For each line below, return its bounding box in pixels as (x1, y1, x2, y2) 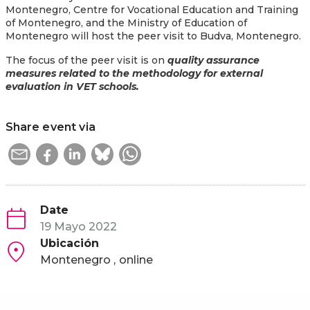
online (118, 253, 153, 266)
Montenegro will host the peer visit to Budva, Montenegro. (5, 29, 301, 42)
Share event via (5, 120, 95, 134)
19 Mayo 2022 (39, 219, 117, 233)
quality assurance (167, 53, 259, 66)
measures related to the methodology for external (5, 66, 263, 80)
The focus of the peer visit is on (5, 53, 167, 66)
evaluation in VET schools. (5, 80, 139, 93)
